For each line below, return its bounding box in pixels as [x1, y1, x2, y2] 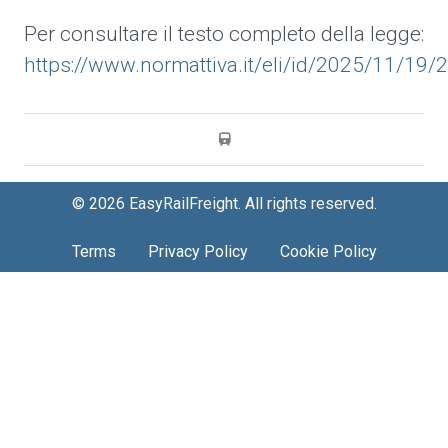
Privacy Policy [147, 242, 248, 261]
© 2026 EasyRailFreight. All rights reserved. [71, 194, 377, 213]
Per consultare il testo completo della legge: [24, 22, 424, 46]
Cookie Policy [279, 242, 377, 261]
